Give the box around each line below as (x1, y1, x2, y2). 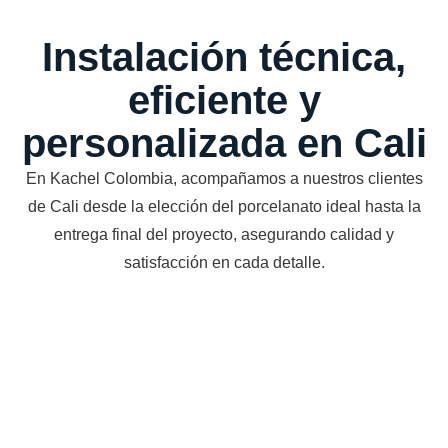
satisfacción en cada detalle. (123, 253, 325, 271)
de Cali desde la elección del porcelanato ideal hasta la (27, 197, 421, 215)
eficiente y (127, 77, 321, 122)
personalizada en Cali (21, 120, 427, 165)
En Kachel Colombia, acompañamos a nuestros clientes (25, 169, 423, 187)
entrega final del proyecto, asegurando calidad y (54, 225, 394, 243)
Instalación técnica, (42, 34, 406, 79)
